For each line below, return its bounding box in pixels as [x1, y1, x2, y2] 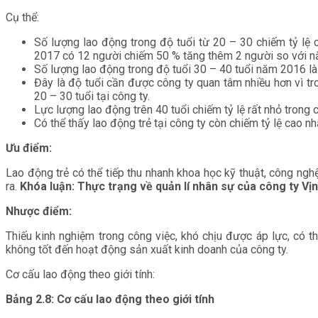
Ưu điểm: [6, 141, 52, 155]
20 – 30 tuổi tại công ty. [34, 89, 150, 103]
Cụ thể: [6, 10, 39, 24]
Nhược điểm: [6, 204, 72, 218]
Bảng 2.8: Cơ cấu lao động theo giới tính [6, 292, 214, 306]
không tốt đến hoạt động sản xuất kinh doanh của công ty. [6, 242, 288, 256]
